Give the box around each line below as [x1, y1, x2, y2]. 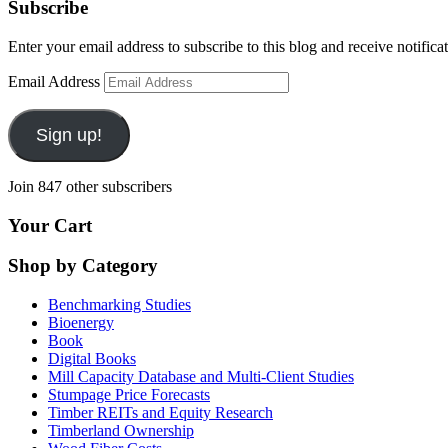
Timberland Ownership [48, 422, 194, 440]
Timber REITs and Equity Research [48, 404, 273, 422]
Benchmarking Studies [48, 296, 191, 314]
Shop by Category [8, 255, 158, 277]
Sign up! [35, 125, 102, 145]
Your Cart [8, 214, 92, 236]
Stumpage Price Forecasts [48, 386, 210, 404]
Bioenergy [48, 314, 114, 332]
